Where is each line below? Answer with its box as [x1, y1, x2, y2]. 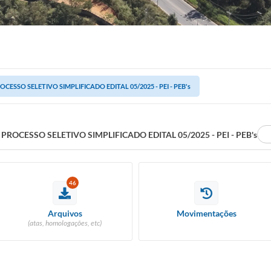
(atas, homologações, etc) [28, 218, 102, 227]
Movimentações [176, 208, 237, 218]
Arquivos [47, 208, 82, 218]
